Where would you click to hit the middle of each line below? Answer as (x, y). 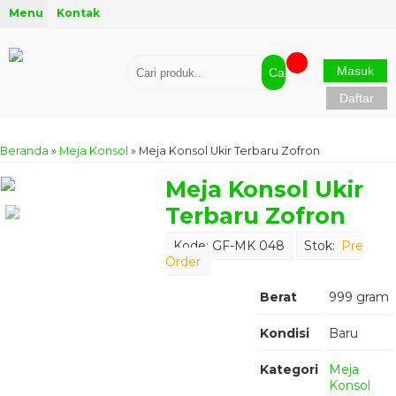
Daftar (356, 98)
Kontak (78, 13)
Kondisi (284, 333)
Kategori (289, 369)
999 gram (358, 297)
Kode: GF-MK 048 (228, 246)
